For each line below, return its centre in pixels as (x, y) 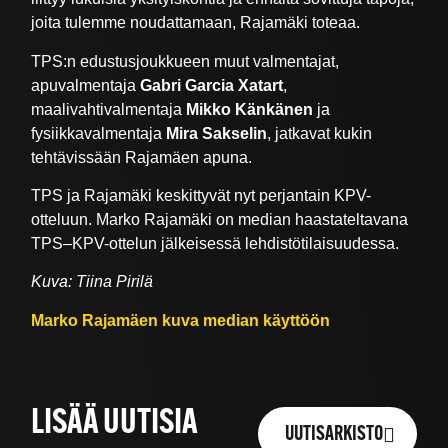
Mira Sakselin (217, 133)
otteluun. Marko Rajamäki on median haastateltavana (220, 219)
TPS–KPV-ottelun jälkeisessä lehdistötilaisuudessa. (215, 243)
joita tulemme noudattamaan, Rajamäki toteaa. (196, 23)
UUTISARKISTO (334, 435)
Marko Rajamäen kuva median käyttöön (181, 320)
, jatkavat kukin (320, 133)
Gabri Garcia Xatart (212, 85)
